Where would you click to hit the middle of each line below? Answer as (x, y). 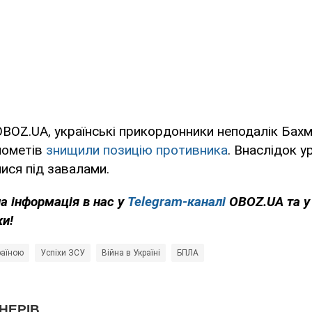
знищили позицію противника (137, 150)
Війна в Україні (131, 253)
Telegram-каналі (177, 202)
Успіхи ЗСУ (63, 253)
